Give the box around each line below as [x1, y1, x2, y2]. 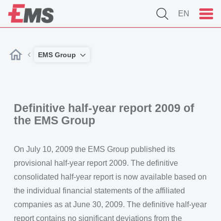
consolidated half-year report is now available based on [14, 173, 207, 181]
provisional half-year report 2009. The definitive [14, 159, 178, 167]
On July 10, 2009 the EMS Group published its [14, 145, 175, 153]
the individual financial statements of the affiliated [14, 186, 185, 195]
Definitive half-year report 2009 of [14, 102, 194, 114]
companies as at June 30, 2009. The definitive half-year [14, 200, 207, 209]
